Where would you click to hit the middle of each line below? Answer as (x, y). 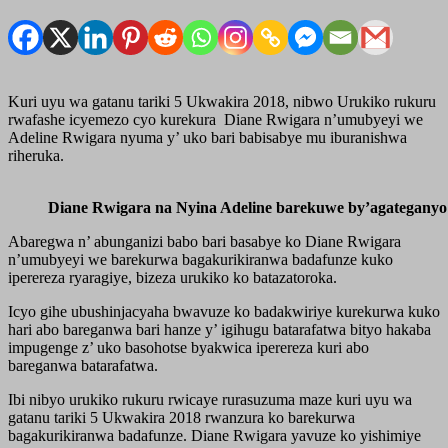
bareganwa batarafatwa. (83, 365)
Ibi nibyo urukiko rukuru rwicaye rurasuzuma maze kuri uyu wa (210, 399)
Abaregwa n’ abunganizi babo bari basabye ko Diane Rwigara (204, 241)
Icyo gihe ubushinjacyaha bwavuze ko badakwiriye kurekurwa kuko (224, 311)
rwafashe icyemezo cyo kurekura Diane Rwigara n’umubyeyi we (215, 119)
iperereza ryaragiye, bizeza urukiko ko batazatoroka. (172, 277)
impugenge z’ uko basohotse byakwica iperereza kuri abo (188, 347)
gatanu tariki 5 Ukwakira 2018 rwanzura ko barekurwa (181, 417)
